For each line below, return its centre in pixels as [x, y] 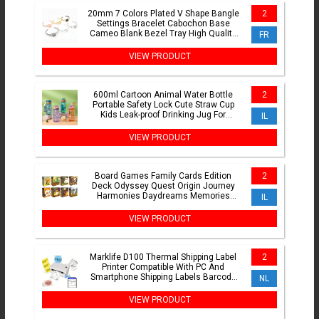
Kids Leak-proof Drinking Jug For [163, 115]
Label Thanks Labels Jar [163, 287]
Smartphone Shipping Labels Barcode [163, 277]
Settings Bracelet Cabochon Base [163, 24]
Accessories [163, 44]
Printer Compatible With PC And [163, 267]
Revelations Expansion [163, 206]
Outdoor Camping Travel [163, 125]
